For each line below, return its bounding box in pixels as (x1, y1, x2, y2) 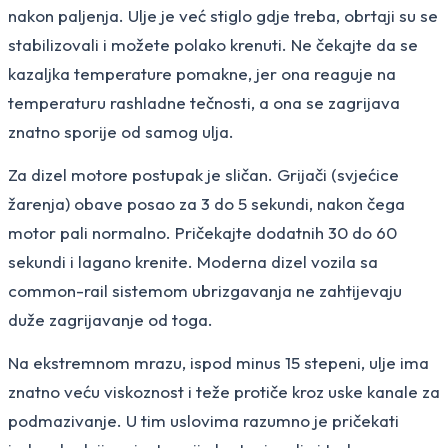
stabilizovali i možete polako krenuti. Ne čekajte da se (8, 33, 418, 55)
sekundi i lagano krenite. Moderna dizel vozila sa (8, 250, 378, 272)
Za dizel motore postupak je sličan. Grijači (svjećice (8, 163, 399, 185)
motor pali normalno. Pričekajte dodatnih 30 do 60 (8, 221, 397, 243)
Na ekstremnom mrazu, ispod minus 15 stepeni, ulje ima (8, 351, 429, 373)
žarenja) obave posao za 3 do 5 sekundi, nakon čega (8, 192, 405, 214)
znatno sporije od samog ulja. (8, 120, 234, 142)
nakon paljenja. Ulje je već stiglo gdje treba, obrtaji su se (8, 4, 438, 26)
